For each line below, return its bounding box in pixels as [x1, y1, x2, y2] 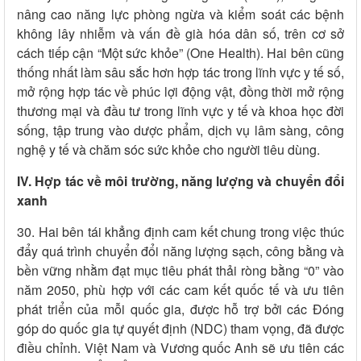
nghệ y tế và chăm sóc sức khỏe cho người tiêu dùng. [17, 140, 320, 160]
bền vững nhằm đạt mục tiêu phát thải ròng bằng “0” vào [17, 261, 344, 280]
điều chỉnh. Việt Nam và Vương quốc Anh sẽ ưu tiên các [17, 338, 344, 358]
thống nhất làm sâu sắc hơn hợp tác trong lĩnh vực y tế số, [17, 63, 344, 82]
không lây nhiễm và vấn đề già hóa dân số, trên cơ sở [17, 24, 344, 44]
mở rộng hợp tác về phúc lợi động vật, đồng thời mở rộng [17, 82, 344, 102]
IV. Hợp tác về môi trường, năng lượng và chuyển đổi [17, 172, 344, 191]
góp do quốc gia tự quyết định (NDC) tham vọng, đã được [17, 319, 344, 338]
